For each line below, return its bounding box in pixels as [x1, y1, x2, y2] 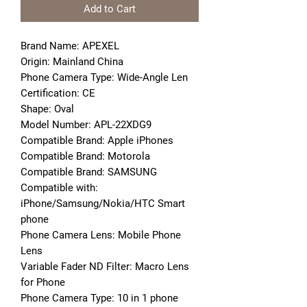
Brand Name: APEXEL [21, 39, 119, 52]
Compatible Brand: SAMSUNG [21, 165, 157, 178]
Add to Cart [84, 2, 136, 15]
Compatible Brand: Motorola [21, 149, 150, 162]
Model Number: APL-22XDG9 [21, 118, 151, 131]
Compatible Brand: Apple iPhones [21, 134, 173, 147]
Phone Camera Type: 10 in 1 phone [21, 291, 178, 304]
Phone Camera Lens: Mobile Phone [21, 228, 181, 241]
